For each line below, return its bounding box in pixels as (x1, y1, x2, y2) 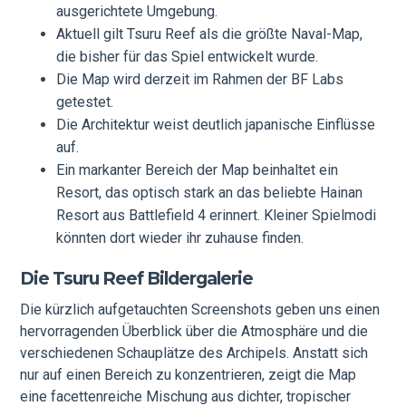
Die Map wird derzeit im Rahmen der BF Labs (56, 71, 344, 89)
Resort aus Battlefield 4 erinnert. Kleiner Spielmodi (56, 207, 377, 225)
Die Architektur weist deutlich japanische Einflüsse (56, 116, 376, 134)
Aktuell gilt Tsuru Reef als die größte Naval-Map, (56, 25, 363, 43)
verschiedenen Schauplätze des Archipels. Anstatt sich (20, 344, 369, 362)
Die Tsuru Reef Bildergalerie (20, 266, 254, 289)
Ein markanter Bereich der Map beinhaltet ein (56, 161, 339, 179)
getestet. (56, 93, 114, 111)
